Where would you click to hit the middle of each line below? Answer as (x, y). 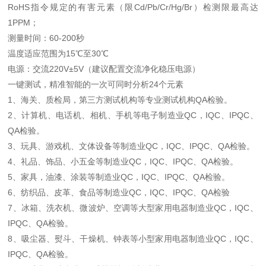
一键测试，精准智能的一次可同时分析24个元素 (96, 84)
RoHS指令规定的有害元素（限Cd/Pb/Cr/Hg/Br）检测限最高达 (133, 7)
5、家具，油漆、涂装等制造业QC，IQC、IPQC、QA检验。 (119, 177)
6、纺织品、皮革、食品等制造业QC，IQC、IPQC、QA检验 (119, 192)
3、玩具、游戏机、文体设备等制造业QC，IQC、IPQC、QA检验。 (132, 146)
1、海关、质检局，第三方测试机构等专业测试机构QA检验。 (120, 100)
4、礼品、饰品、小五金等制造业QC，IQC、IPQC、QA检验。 (123, 161)
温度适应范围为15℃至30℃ (58, 53)
